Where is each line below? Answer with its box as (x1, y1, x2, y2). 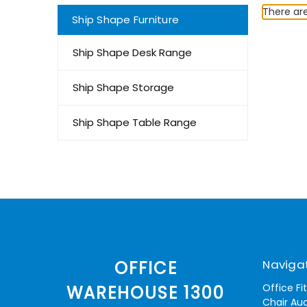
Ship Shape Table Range (73, 115, 197, 130)
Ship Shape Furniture (72, 12, 179, 27)
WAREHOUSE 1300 (66, 282, 225, 305)
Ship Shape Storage (73, 80, 174, 95)
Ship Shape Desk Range (73, 45, 192, 60)
